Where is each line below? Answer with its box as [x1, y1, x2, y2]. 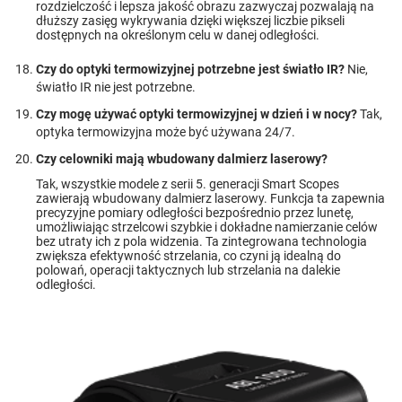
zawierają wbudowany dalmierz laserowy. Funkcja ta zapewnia [36, 190, 385, 205]
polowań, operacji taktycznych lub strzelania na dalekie [36, 262, 340, 277]
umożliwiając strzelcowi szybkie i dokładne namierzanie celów [36, 219, 378, 234]
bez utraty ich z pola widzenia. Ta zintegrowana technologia [36, 233, 367, 249]
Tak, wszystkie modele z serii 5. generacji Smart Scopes [36, 176, 339, 191]
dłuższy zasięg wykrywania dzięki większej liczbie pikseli [36, 13, 345, 28]
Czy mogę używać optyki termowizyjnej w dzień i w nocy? [36, 106, 357, 121]
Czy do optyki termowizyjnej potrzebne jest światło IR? [36, 61, 345, 76]
